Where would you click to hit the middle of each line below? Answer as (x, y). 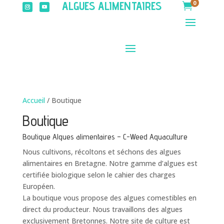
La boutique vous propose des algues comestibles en (109, 198)
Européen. (38, 186)
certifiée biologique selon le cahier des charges (99, 175)
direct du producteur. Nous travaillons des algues (102, 209)
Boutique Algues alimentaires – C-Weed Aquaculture (105, 137)
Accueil (33, 100)
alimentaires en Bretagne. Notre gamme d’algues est (110, 163)
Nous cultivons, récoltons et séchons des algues (101, 152)
